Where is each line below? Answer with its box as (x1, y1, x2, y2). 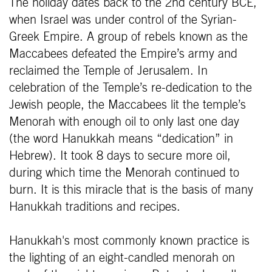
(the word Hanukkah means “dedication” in (9, 133, 233, 145)
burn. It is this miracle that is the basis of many (9, 184, 253, 196)
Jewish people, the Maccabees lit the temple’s (9, 99, 246, 111)
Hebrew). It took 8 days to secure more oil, (9, 150, 231, 162)
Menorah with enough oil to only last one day (9, 116, 239, 128)
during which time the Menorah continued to (9, 167, 239, 179)
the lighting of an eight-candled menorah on (9, 252, 235, 264)
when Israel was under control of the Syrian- (9, 14, 237, 26)
